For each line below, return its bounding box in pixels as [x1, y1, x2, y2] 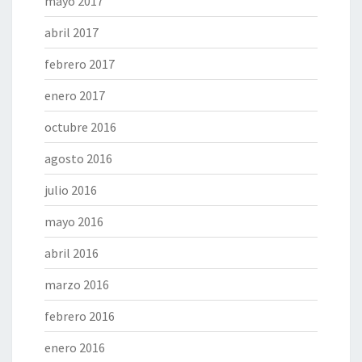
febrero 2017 [44, 56, 115, 73]
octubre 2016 [44, 119, 116, 136]
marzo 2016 [44, 276, 109, 293]
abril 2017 [44, 24, 99, 41]
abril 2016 [44, 245, 99, 262]
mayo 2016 [44, 213, 103, 230]
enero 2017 [44, 87, 105, 104]
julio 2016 [44, 182, 97, 199]
